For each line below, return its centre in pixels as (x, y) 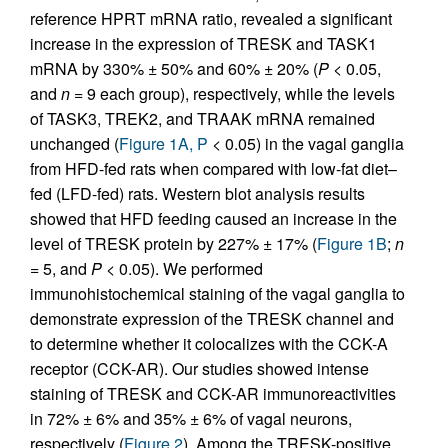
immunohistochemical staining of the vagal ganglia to (217, 293)
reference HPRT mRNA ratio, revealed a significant (211, 18)
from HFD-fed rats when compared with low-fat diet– (213, 168)
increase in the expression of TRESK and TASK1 (203, 43)
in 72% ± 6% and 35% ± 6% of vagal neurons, (191, 418)
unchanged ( (74, 143)
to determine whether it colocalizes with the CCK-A (209, 343)
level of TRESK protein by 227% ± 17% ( (173, 243)
